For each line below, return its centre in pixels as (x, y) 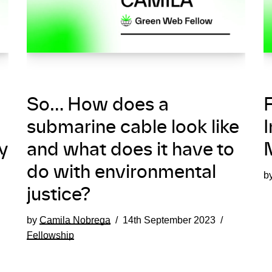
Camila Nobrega (75, 219)
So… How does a (98, 105)
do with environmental (121, 172)
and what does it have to (131, 150)
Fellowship (50, 235)
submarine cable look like (133, 127)
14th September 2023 (169, 219)
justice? (59, 195)
